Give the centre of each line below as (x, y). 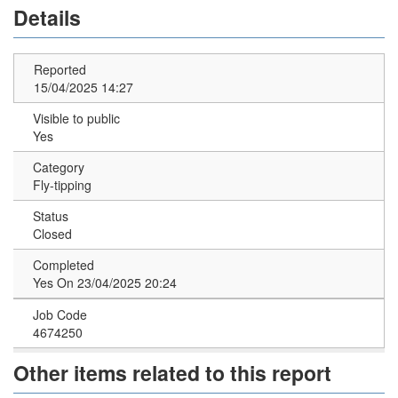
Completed (64, 265)
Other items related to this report (180, 373)
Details (55, 17)
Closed (52, 234)
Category (59, 167)
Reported (60, 69)
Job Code (60, 314)
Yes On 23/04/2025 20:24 (105, 283)
